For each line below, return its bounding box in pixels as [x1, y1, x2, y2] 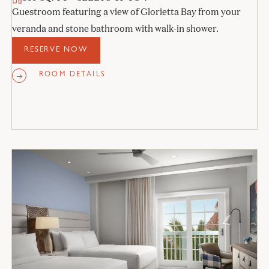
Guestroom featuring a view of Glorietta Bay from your [11, 6, 241, 18]
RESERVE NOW [23, 46, 89, 55]
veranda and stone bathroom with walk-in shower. [11, 23, 219, 35]
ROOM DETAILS [38, 71, 106, 79]
